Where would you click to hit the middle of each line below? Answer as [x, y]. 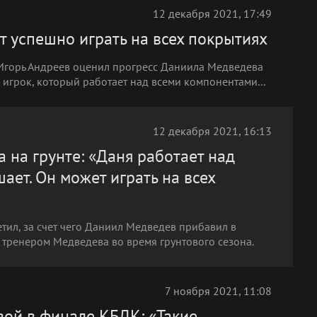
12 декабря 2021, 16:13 [212, 131]
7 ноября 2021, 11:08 [218, 291]
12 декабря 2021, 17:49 [212, 13]
